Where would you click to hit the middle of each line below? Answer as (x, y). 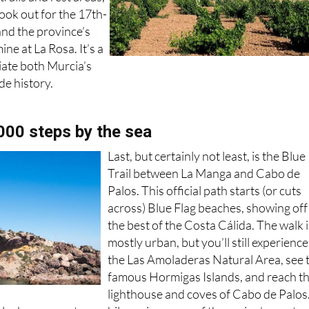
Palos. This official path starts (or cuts (205, 190)
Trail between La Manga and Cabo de (204, 173)
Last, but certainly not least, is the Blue (207, 156)
